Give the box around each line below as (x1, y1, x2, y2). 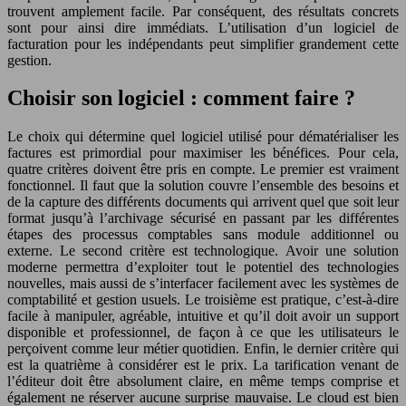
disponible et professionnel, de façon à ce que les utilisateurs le (7, 324, 399, 341)
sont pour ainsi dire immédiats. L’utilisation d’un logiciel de (7, 19, 399, 35)
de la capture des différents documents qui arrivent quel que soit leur (7, 194, 399, 210)
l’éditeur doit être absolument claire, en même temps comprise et (7, 373, 399, 390)
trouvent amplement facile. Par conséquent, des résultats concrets (7, 3, 399, 19)
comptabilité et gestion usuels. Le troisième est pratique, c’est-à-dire (7, 292, 399, 308)
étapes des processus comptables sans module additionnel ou (7, 227, 399, 243)
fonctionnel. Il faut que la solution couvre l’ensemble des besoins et (7, 178, 399, 194)
